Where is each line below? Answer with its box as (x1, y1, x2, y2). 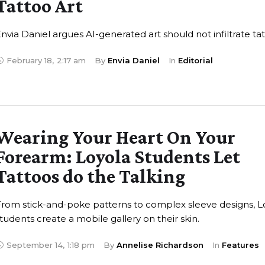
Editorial (177, 56, 213, 66)
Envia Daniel (107, 56, 160, 66)
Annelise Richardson (116, 240, 203, 250)
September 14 (6, 240, 63, 250)
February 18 (6, 56, 52, 66)
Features (221, 240, 259, 250)
